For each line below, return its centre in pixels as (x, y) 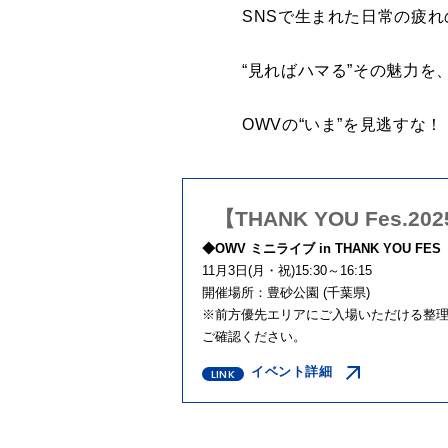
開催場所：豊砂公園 (260, 292)
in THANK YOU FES (378, 248)
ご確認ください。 (254, 336)
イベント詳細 (292, 371)
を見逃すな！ (393, 124)
